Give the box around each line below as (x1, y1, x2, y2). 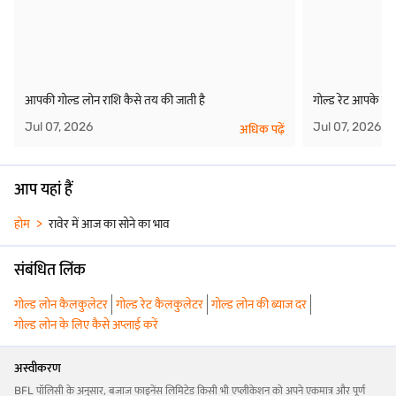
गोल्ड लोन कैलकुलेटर (14, 296, 108, 312)
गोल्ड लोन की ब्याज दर (211, 296, 307, 312)
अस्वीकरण (14, 360, 61, 376)
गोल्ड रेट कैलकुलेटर (116, 296, 203, 312)
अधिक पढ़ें (240, 121, 286, 137)
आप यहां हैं (14, 179, 72, 199)
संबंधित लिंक (14, 259, 86, 279)
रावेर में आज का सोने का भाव (49, 216, 170, 232)
